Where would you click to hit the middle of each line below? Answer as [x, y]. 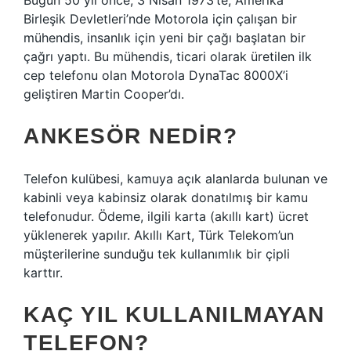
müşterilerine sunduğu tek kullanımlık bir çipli [157, 254]
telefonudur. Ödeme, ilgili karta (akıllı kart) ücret [166, 216]
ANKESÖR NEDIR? [130, 136]
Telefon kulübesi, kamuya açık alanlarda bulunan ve [175, 179]
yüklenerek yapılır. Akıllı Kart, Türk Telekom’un [159, 235]
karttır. [43, 273]
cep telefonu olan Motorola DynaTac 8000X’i [156, 75]
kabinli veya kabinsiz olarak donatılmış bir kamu [166, 197]
